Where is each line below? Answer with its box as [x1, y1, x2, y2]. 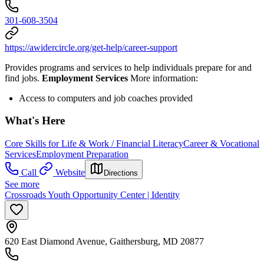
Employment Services [42, 72, 128, 83]
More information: [128, 72, 198, 83]
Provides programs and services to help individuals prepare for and [5, 62, 252, 72]
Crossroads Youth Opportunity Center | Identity [5, 190, 180, 200]
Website [55, 167, 85, 178]
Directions [104, 169, 138, 178]
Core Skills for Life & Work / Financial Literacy [5, 138, 183, 149]
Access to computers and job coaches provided [19, 93, 193, 103]
